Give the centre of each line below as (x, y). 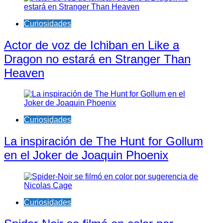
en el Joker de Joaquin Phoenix (86, 155)
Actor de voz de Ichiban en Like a (92, 45)
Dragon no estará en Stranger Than (97, 59)
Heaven (24, 73)
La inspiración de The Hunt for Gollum (104, 141)
